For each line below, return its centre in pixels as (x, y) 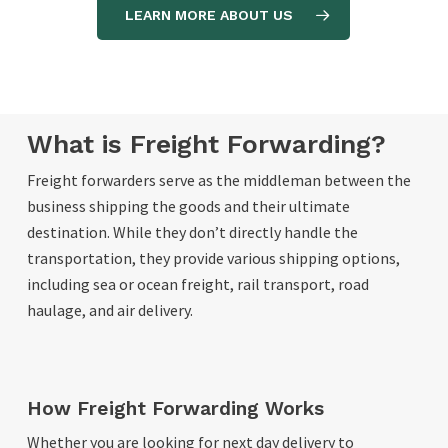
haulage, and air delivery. (109, 309)
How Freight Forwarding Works (175, 408)
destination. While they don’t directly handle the (192, 231)
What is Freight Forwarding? (206, 143)
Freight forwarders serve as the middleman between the (218, 179)
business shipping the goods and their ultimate (188, 205)
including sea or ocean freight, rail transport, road (197, 283)
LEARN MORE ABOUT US (209, 15)
